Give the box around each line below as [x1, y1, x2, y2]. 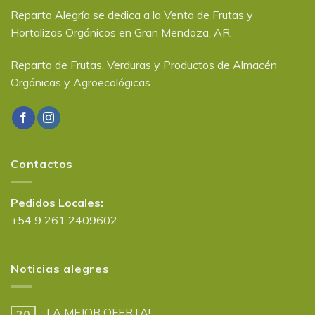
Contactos [11, 157, 74, 171]
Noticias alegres [11, 262, 110, 276]
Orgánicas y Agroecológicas [11, 75, 150, 90]
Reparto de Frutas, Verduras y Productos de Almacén [11, 58, 277, 72]
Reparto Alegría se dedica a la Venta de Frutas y [11, 8, 253, 22]
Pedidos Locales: [11, 195, 103, 210]
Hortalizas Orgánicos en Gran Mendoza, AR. [11, 25, 232, 40]
